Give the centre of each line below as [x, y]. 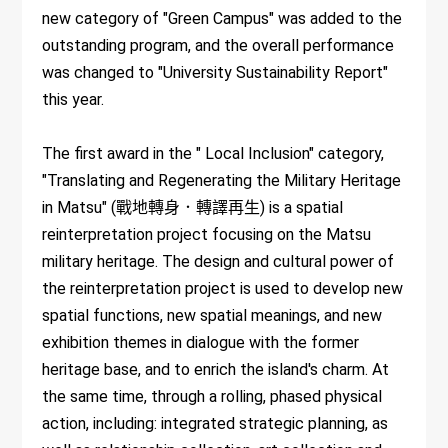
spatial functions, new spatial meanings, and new [212, 315]
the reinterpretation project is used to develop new [223, 288]
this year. [73, 99]
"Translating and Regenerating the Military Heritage [222, 180]
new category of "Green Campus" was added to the [222, 18]
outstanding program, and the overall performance [218, 45]
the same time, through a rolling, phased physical [212, 396]
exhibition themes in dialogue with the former [201, 342]
